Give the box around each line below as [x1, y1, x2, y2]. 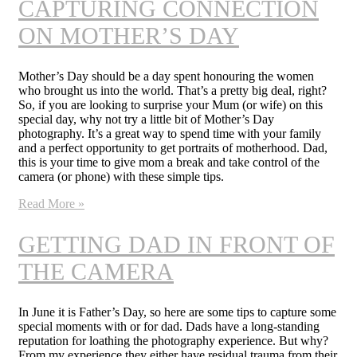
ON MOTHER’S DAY [18, 22, 239, 49]
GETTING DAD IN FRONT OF [18, 230, 335, 257]
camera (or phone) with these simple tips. [18, 170, 224, 184]
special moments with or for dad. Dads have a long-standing [18, 319, 320, 333]
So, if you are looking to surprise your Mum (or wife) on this [18, 98, 323, 112]
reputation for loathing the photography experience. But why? [18, 333, 328, 347]
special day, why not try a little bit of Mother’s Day [18, 112, 274, 127]
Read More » [18, 197, 84, 211]
